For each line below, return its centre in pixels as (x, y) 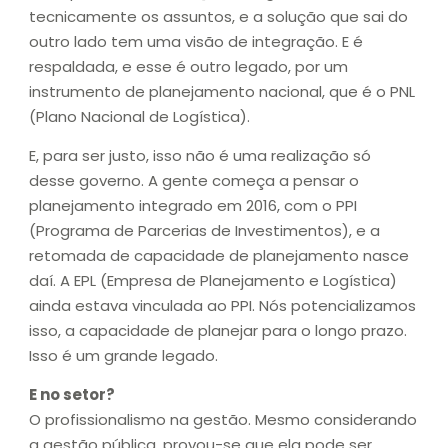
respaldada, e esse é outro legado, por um (188, 66)
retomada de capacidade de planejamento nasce (219, 255)
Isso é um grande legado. (125, 355)
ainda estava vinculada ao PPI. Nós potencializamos (222, 305)
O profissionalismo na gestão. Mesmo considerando (223, 420)
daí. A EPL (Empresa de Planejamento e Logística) (213, 280)
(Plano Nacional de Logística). (139, 116)
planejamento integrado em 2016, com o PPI (193, 205)
